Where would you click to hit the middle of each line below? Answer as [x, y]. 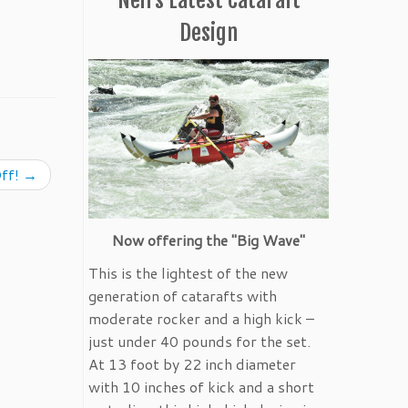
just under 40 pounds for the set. [199, 342]
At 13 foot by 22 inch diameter [192, 364]
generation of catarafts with [183, 296]
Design [209, 32]
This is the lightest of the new [188, 273]
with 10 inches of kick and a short [201, 387]
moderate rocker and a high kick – [201, 319]
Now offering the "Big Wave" [209, 240]
